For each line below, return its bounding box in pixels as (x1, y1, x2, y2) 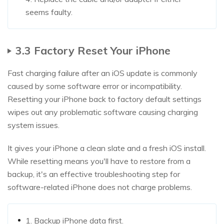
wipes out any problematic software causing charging (7, 106, 198, 117)
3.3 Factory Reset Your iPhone (15, 43, 170, 57)
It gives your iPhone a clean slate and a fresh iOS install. (7, 142, 206, 153)
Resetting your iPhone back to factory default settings (7, 93, 201, 104)
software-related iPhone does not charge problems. (7, 181, 192, 192)
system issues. (7, 119, 59, 130)
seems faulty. (25, 6, 72, 17)
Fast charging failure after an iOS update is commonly (7, 67, 197, 78)
